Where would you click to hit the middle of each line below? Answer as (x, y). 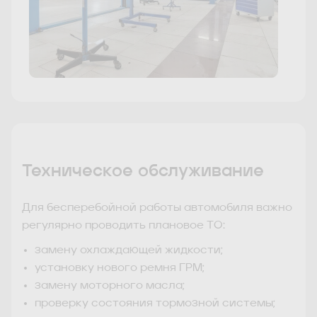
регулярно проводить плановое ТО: (123, 225)
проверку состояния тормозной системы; (155, 303)
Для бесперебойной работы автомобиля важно (157, 208)
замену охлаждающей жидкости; (129, 250)
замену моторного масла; (110, 286)
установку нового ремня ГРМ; (120, 268)
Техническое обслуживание (143, 172)
